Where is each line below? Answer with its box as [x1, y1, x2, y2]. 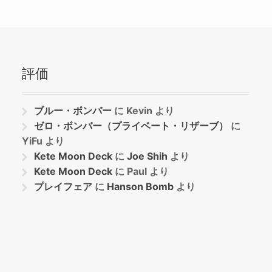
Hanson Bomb [107, 180, 174, 192]
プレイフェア [34, 180, 93, 192]
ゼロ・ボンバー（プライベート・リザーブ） [34, 119, 229, 132]
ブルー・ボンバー [34, 104, 112, 117]
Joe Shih [127, 149, 168, 162]
